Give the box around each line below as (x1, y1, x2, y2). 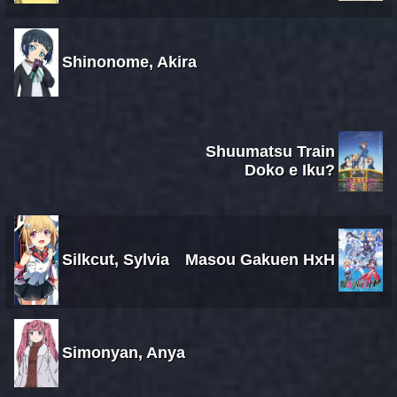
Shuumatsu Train (206, 142, 335, 160)
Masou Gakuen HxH (185, 250, 335, 269)
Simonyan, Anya (62, 343, 185, 362)
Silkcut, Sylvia (62, 250, 169, 269)
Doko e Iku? (245, 160, 335, 179)
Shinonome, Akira (62, 52, 197, 71)
